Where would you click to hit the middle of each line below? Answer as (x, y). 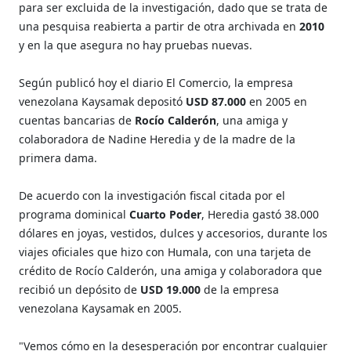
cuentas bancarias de (77, 120)
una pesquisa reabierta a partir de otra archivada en (159, 26)
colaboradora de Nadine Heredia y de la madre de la (157, 139)
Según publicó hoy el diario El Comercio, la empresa (156, 82)
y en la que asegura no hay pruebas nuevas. (136, 45)
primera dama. (58, 157)
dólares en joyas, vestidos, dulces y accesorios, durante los (174, 233)
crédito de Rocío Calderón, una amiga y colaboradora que (171, 270)
